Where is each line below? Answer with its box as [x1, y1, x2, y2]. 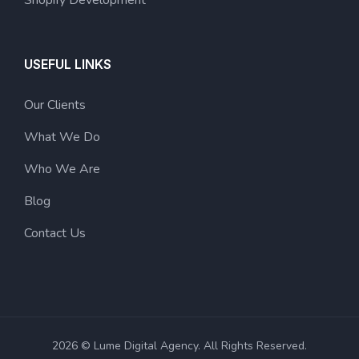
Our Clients [24, 95, 86, 114]
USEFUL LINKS [24, 55, 111, 72]
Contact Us [24, 224, 86, 242]
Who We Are [24, 159, 100, 178]
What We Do [24, 127, 100, 146]
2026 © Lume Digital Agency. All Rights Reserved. [52, 337, 307, 353]
